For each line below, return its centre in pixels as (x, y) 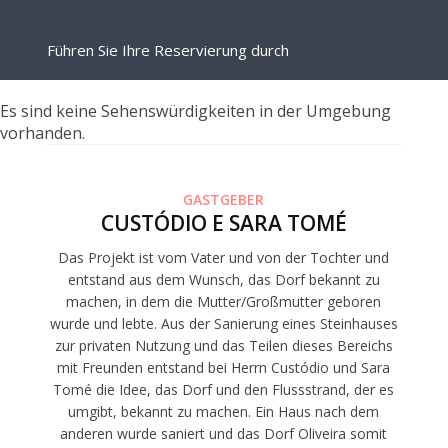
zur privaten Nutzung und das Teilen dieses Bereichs (223, 346)
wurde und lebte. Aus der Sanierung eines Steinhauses (223, 324)
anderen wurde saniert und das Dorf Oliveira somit (224, 434)
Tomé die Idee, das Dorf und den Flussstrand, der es (224, 390)
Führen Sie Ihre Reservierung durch (168, 50)
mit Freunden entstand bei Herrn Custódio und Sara (224, 368)
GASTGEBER (224, 200)
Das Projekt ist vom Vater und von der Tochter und (224, 258)
